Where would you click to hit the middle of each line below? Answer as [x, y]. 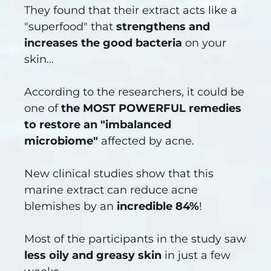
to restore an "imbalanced [98, 125]
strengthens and [163, 27]
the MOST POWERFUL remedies [151, 109]
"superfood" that [70, 27]
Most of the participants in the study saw [135, 239]
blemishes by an [70, 207]
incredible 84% [158, 207]
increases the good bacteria [103, 43]
